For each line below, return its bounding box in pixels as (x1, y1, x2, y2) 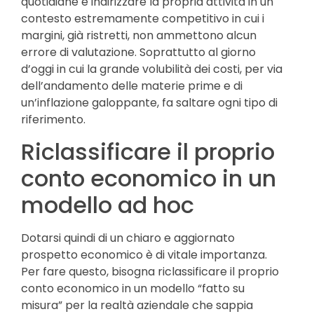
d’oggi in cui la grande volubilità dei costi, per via (21, 61, 282, 78)
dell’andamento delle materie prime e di (21, 78, 243, 95)
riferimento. (21, 111, 86, 128)
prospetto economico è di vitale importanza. (21, 246, 267, 263)
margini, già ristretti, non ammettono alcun (21, 27, 257, 44)
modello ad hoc (21, 189, 194, 221)
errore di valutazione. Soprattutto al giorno (21, 44, 256, 61)
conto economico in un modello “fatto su (21, 280, 245, 296)
